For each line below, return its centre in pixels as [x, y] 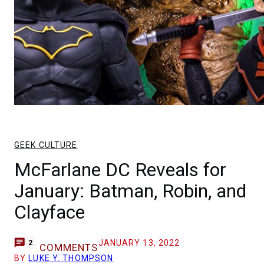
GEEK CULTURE [46, 145]
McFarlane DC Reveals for [120, 170]
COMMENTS [69, 247]
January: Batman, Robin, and [130, 191]
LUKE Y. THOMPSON [71, 258]
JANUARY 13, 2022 [139, 243]
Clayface [49, 212]
